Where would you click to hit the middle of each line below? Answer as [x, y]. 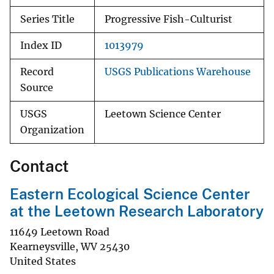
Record [37, 72]
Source [37, 88]
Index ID [41, 46]
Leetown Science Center [163, 114]
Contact [39, 166]
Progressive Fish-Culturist [168, 20]
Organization [52, 130]
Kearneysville [43, 246]
